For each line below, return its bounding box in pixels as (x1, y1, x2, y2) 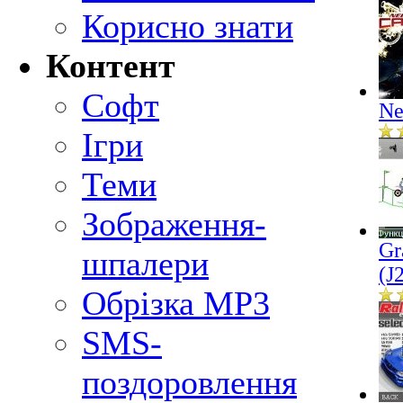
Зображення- (82, 205, 266, 243)
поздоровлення (82, 363, 297, 401)
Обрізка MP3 (82, 284, 270, 322)
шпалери (82, 245, 209, 282)
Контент (46, 47, 175, 85)
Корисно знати (82, 7, 293, 45)
